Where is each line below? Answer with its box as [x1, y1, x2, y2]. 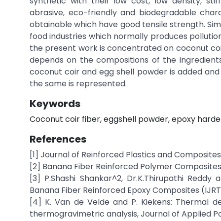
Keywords [30, 97, 80, 110]
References [30, 132, 86, 146]
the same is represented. [30, 78, 127, 89]
